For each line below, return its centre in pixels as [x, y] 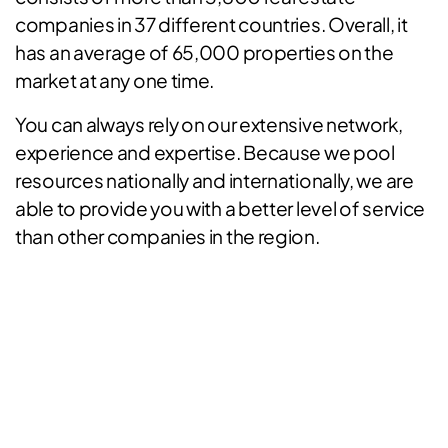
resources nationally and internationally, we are [214, 180]
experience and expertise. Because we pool [205, 152]
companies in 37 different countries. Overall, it [211, 24]
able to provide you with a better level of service [220, 208]
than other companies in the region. [167, 236]
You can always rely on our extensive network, [209, 124]
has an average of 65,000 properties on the [204, 52]
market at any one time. [115, 80]
